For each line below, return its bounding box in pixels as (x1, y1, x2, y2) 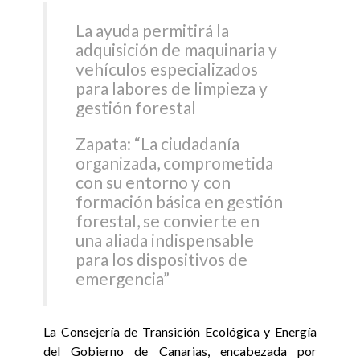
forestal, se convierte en (76, 210, 260, 231)
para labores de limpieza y (76, 77, 268, 98)
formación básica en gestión (76, 190, 284, 211)
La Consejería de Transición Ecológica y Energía (43, 324, 317, 340)
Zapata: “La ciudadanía (76, 133, 240, 153)
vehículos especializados (76, 58, 259, 79)
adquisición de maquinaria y (76, 39, 278, 59)
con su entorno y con (76, 171, 231, 192)
